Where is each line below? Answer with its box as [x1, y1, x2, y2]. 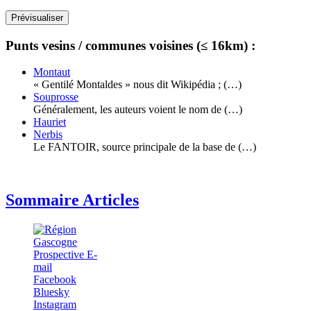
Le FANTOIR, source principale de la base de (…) [33, 141, 256, 153]
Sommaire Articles [6, 191, 139, 210]
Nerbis [33, 128, 62, 141]
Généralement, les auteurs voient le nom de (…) [33, 103, 242, 116]
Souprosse [33, 91, 78, 103]
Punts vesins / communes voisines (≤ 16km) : [6, 37, 255, 53]
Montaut [33, 66, 70, 78]
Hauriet [33, 116, 66, 128]
